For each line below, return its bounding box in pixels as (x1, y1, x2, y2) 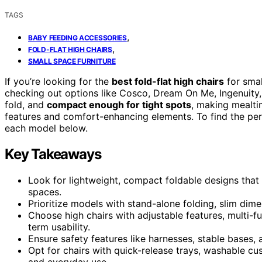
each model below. (5, 122, 88, 134)
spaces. (28, 185, 61, 198)
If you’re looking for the (5, 75, 112, 87)
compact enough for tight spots (47, 98, 191, 111)
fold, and (5, 98, 47, 111)
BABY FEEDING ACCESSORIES (28, 33, 127, 42)
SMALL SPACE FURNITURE (28, 56, 116, 65)
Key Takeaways (5, 145, 101, 163)
